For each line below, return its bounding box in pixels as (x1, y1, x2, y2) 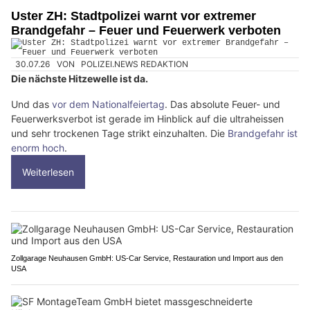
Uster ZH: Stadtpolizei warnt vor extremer (11, 9, 256, 24)
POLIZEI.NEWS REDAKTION (81, 59, 189, 70)
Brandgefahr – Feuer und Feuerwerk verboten (11, 24, 281, 38)
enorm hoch (11, 142, 64, 154)
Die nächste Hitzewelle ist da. (11, 73, 148, 85)
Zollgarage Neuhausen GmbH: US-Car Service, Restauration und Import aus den (11, 254, 283, 263)
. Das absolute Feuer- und (165, 98, 280, 111)
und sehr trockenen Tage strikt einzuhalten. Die (11, 127, 228, 140)
